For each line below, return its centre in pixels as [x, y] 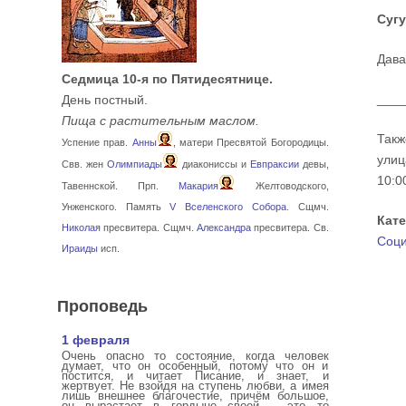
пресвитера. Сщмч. [149, 227]
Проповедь [102, 305]
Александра [223, 227]
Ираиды [80, 248]
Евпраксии [274, 164]
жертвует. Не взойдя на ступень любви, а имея [195, 385]
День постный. [105, 99]
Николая [81, 227]
